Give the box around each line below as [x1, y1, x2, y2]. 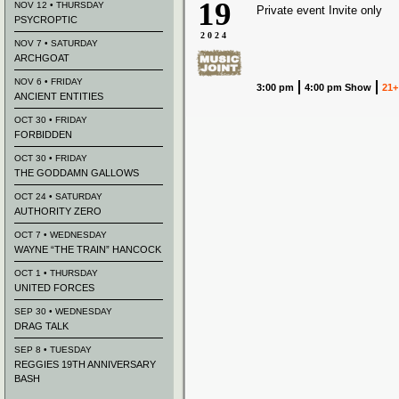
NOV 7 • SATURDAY [14, 38, 98, 48]
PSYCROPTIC [14, 14, 77, 25]
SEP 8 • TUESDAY [14, 345, 92, 354]
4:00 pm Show [305, 82, 371, 93]
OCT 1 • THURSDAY [14, 268, 98, 278]
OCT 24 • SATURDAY [14, 191, 102, 201]
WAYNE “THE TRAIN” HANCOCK [14, 244, 161, 255]
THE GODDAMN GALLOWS [14, 167, 139, 178]
